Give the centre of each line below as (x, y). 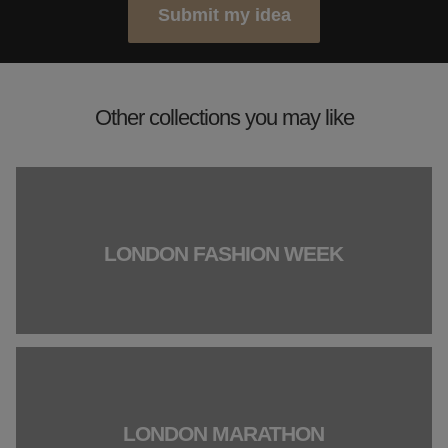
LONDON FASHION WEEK (224, 254)
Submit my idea (224, 15)
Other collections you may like (224, 118)
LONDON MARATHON (224, 433)
